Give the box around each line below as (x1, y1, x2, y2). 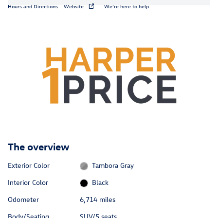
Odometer (8, 195, 39, 204)
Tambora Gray (92, 160, 134, 170)
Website (64, 2, 84, 10)
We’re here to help (104, 2, 149, 10)
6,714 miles (79, 195, 115, 204)
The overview (8, 139, 70, 152)
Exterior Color (8, 160, 50, 170)
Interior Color (8, 178, 48, 187)
